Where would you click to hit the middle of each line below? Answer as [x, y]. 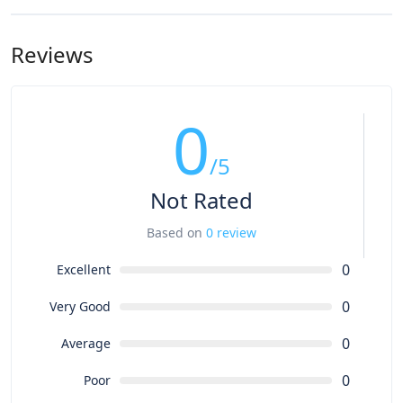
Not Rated [201, 200]
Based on [176, 233]
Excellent [83, 269]
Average [85, 343]
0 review [231, 233]
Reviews [52, 54]
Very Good [80, 306]
